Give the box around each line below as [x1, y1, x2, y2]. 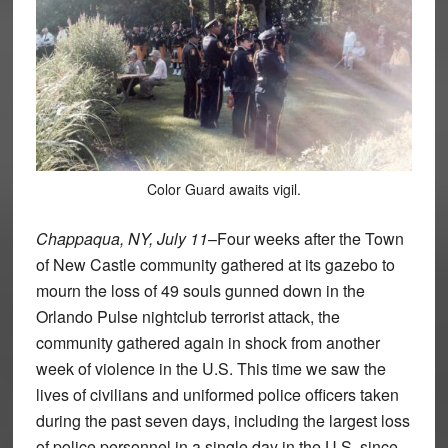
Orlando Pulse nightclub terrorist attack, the [35, 305, 340, 329]
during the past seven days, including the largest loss [35, 409, 410, 433]
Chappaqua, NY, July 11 [35, 227, 208, 251]
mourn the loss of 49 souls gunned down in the [35, 279, 365, 303]
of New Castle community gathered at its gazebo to [35, 253, 395, 277]
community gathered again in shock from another [35, 331, 380, 355]
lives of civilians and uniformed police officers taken [35, 383, 399, 407]
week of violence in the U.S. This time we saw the [35, 357, 386, 381]
